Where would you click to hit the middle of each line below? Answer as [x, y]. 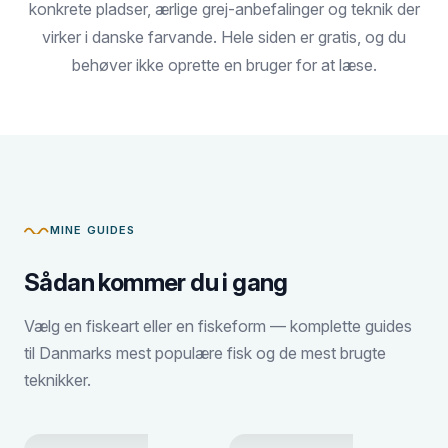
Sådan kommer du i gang [156, 282]
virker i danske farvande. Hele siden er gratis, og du [224, 36]
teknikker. [57, 379]
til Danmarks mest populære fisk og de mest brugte [205, 352]
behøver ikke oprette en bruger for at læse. [224, 64]
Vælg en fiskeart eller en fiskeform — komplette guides [218, 325]
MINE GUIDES [93, 229]
